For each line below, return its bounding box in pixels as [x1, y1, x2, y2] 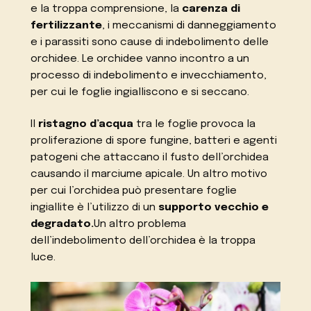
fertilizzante [31, 19, 103, 31]
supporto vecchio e [158, 202, 269, 214]
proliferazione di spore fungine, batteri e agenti [31, 135, 278, 147]
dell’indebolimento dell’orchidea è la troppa [31, 235, 256, 247]
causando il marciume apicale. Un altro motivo [31, 169, 268, 180]
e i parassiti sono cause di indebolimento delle [31, 36, 269, 48]
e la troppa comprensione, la [31, 3, 183, 15]
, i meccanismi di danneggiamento [102, 19, 277, 31]
